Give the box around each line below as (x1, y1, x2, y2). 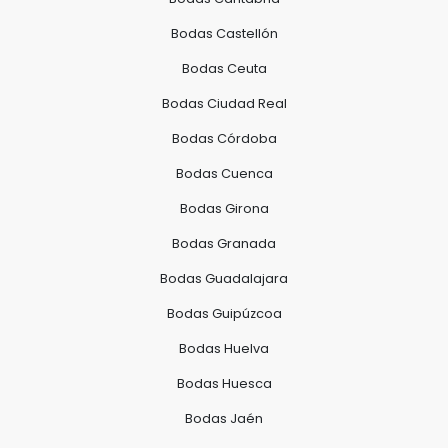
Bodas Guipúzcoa (166, 304, 282, 322)
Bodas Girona (179, 199, 269, 217)
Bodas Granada (172, 234, 276, 252)
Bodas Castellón (170, 24, 278, 42)
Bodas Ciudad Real (161, 94, 287, 112)
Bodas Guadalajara (160, 269, 288, 287)
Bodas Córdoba (171, 129, 277, 147)
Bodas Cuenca (175, 164, 273, 182)
